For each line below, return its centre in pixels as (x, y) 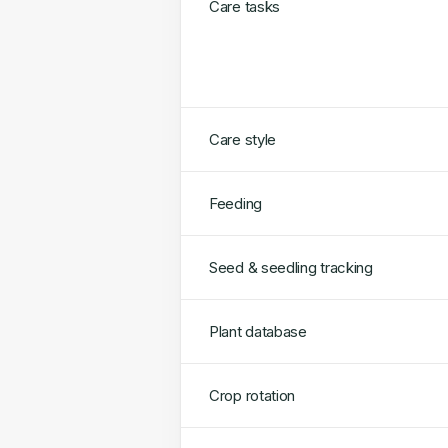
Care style (242, 139)
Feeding (235, 203)
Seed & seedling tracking (291, 267)
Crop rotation (252, 395)
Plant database (258, 331)
